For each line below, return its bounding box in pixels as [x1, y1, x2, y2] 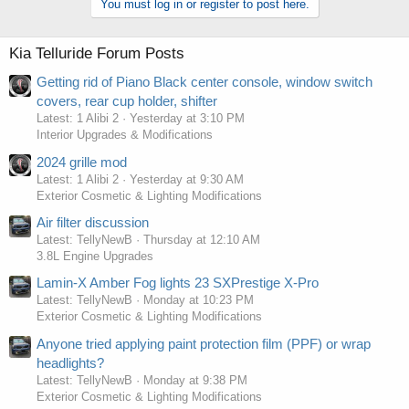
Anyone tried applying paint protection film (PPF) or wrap [37, 335, 371, 351]
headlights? [37, 354, 104, 371]
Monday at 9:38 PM [143, 372, 247, 387]
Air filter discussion [37, 215, 149, 231]
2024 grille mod [37, 153, 127, 170]
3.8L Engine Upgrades [37, 249, 153, 264]
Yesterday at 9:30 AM [130, 172, 244, 186]
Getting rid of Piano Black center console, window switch [37, 74, 372, 90]
